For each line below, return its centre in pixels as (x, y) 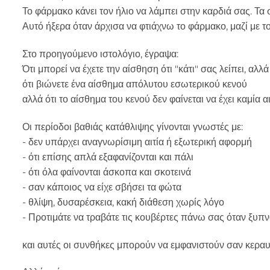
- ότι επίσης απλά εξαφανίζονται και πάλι (108, 157)
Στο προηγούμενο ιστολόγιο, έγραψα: (100, 54)
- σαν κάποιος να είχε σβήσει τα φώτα (102, 187)
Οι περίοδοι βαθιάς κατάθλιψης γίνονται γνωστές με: (133, 127)
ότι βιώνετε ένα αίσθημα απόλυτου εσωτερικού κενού (135, 84)
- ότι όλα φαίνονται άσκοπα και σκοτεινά (107, 172)
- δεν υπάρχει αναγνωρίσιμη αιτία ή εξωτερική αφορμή (137, 142)
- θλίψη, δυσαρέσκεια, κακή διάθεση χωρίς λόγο (123, 202)
